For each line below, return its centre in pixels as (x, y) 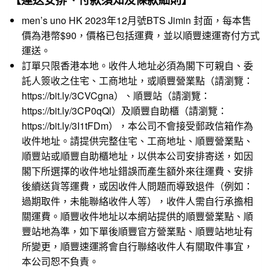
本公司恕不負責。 (60, 261)
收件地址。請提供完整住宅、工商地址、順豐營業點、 (137, 140)
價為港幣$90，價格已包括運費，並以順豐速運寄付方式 (141, 35)
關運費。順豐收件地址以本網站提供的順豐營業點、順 (137, 216)
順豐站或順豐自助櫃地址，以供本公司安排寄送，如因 (137, 155)
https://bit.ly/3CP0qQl (67, 110)
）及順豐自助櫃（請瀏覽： (169, 110)
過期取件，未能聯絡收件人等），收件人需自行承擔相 (137, 201)
